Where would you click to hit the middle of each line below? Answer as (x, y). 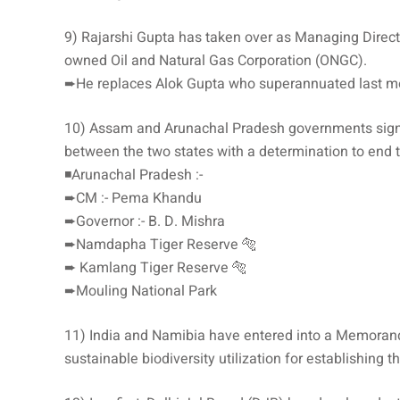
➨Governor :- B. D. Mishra (145, 221)
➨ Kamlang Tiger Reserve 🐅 (155, 267)
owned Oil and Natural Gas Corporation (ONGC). (216, 60)
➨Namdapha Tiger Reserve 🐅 (160, 244)
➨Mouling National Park (141, 291)
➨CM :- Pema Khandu (133, 198)
